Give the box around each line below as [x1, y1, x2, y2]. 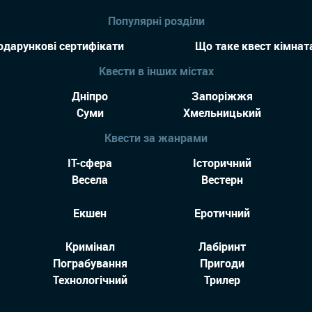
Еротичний [194, 205, 250, 221]
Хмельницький [183, 105, 261, 121]
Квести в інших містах [98, 63, 214, 79]
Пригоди [200, 256, 244, 272]
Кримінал [65, 239, 115, 255]
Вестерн [201, 172, 243, 188]
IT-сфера [68, 155, 112, 171]
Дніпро [72, 88, 108, 104]
